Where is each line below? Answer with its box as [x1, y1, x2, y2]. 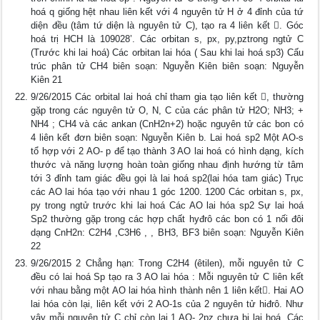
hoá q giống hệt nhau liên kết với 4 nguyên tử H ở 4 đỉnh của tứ [31, 6, 304, 17]
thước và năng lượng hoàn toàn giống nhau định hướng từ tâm [31, 159, 304, 170]
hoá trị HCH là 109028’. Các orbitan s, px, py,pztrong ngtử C [31, 34, 304, 44]
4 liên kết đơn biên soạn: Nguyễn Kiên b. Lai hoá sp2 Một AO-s [31, 132, 304, 143]
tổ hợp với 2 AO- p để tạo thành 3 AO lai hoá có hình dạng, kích [31, 146, 304, 156]
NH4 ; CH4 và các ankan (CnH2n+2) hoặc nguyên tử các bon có [31, 119, 304, 129]
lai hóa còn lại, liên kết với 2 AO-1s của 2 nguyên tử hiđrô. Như [31, 299, 304, 309]
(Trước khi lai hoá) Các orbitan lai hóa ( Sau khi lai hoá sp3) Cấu [31, 47, 304, 58]
